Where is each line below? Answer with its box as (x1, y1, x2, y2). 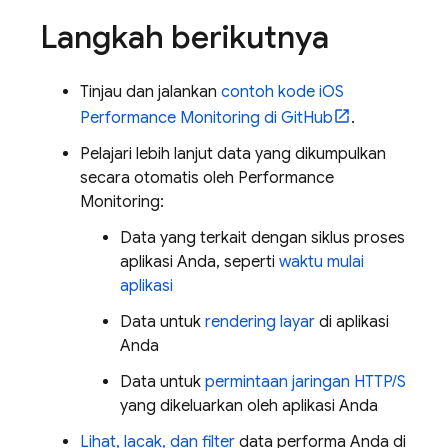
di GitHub (260, 108, 333, 128)
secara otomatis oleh (80, 168, 238, 188)
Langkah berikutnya (40, 17, 329, 57)
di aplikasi (315, 312, 389, 332)
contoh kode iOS (221, 82, 344, 102)
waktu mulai (279, 252, 364, 272)
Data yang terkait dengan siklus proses (120, 228, 405, 248)
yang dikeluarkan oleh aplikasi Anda (120, 396, 378, 416)
